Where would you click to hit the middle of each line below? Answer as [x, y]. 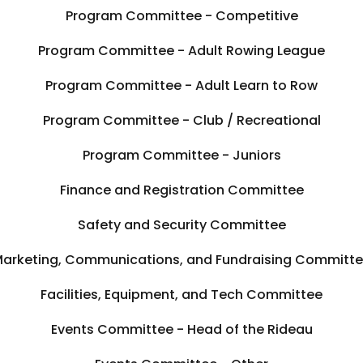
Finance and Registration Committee [181, 190]
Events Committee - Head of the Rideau [181, 329]
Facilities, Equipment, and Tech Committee [181, 294]
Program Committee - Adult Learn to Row [181, 85]
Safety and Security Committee [181, 224]
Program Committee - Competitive [181, 15]
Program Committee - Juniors [181, 155]
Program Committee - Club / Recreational [181, 120]
